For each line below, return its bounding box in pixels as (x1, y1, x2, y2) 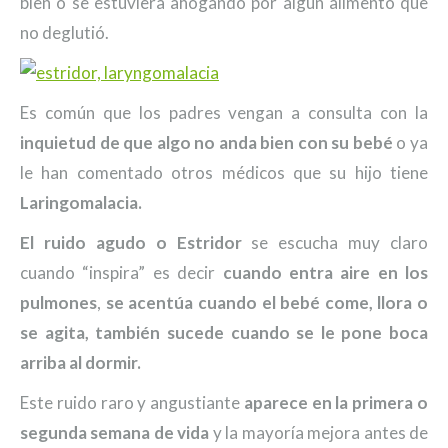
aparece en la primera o (243, 392, 429, 413)
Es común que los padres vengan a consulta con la (20, 102, 428, 123)
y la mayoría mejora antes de (209, 422, 429, 443)
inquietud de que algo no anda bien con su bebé (20, 132, 393, 153)
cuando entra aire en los (222, 262, 428, 283)
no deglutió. (20, 22, 109, 43)
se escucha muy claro (241, 232, 428, 253)
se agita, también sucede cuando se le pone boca (20, 322, 428, 343)
